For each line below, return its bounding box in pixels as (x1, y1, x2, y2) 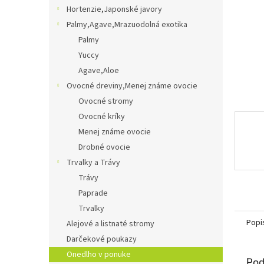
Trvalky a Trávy (67, 157, 120, 169)
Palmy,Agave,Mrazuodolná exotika (67, 19, 187, 31)
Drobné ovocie (78, 141, 130, 153)
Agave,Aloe (78, 65, 119, 77)
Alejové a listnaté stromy (67, 218, 154, 230)
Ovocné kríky (78, 111, 125, 123)
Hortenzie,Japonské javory (67, 4, 162, 15)
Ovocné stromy (78, 95, 133, 107)
